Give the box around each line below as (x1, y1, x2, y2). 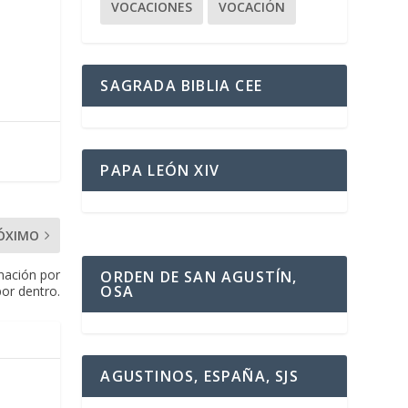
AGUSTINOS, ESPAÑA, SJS (100, 365, 299, 386)
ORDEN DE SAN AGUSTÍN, (100, 266, 298, 287)
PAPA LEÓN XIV (100, 159, 219, 180)
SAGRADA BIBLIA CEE (100, 75, 262, 96)
